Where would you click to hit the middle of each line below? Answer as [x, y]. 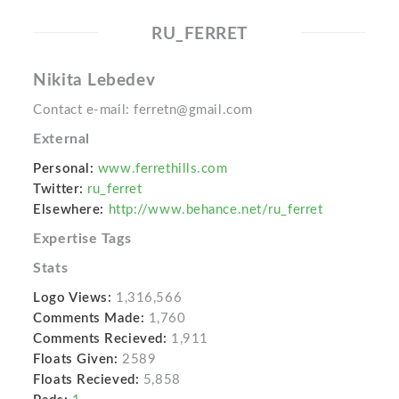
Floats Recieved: [86, 380]
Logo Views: [73, 298]
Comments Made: [89, 319]
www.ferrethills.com [163, 169]
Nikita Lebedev [94, 81]
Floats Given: [76, 360]
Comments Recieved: [100, 339]
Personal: [64, 169]
